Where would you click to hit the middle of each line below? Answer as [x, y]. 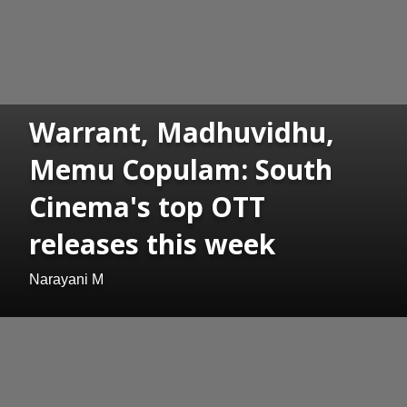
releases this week [152, 244]
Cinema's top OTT [147, 207]
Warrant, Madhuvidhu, [182, 133]
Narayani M [66, 280]
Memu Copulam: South [181, 170]
